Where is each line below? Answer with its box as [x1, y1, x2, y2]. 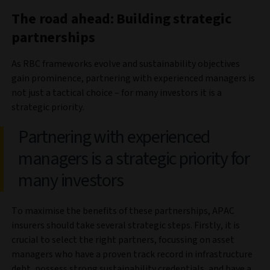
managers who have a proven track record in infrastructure [11, 248, 253, 262]
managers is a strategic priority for [18, 146, 250, 172]
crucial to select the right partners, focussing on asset [11, 233, 234, 247]
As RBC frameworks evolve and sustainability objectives [11, 57, 240, 71]
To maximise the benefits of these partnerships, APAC [11, 204, 234, 218]
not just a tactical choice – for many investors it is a [11, 86, 222, 100]
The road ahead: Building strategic [11, 8, 231, 30]
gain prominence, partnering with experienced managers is [11, 72, 255, 86]
